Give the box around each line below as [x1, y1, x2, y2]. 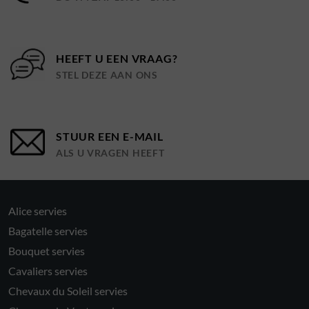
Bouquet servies [8, 244, 85, 258]
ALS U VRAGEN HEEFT [56, 148, 165, 159]
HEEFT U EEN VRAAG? [56, 52, 178, 66]
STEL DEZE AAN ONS [56, 70, 158, 81]
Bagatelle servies [8, 224, 88, 238]
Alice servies [8, 204, 67, 218]
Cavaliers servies [8, 264, 88, 278]
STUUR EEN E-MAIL [56, 130, 163, 143]
